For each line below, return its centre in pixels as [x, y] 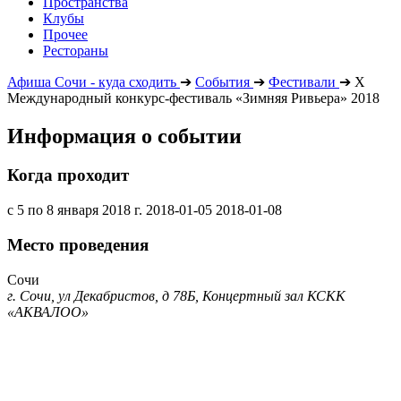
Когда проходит [68, 175]
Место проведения [78, 244]
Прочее [65, 34]
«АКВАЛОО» [48, 311]
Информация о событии [124, 136]
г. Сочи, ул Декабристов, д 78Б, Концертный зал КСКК [176, 295]
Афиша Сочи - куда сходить [92, 81]
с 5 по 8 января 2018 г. [75, 210]
